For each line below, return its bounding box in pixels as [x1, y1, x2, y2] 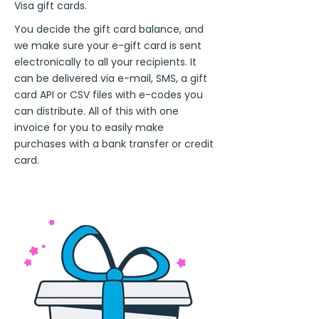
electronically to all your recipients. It [14, 55, 197, 69]
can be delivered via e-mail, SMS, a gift [14, 71, 207, 85]
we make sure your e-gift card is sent [14, 38, 202, 53]
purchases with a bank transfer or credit [14, 137, 214, 151]
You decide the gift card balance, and [14, 22, 204, 36]
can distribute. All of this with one [14, 104, 179, 118]
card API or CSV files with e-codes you [14, 88, 203, 102]
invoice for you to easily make [14, 120, 164, 135]
